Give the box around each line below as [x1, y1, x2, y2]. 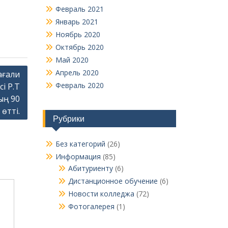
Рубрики [52, 113, 84, 124]
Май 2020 [55, 55, 89, 65]
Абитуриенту [68, 163, 113, 174]
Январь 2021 [55, 17, 98, 27]
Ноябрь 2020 [55, 30, 100, 40]
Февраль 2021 [55, 4, 104, 14]
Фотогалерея [68, 202, 115, 212]
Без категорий [55, 139, 105, 149]
